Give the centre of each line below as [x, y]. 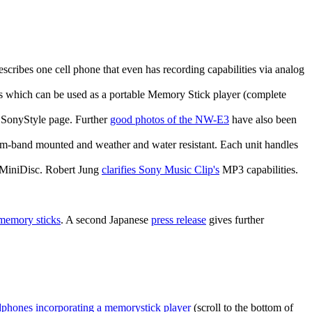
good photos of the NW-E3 [170, 120]
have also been [263, 120]
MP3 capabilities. [259, 170]
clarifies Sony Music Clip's [161, 170]
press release [179, 220]
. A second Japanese [106, 220]
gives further [235, 220]
